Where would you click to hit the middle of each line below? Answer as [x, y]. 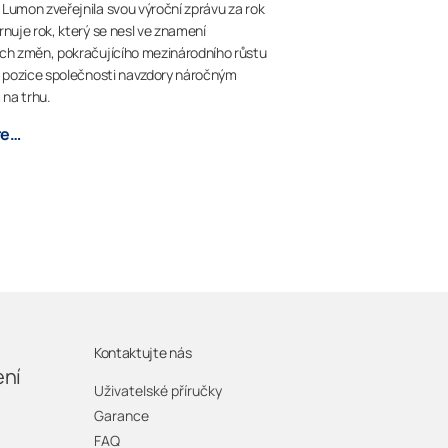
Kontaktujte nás [143, 353]
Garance [121, 416]
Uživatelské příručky [158, 391]
